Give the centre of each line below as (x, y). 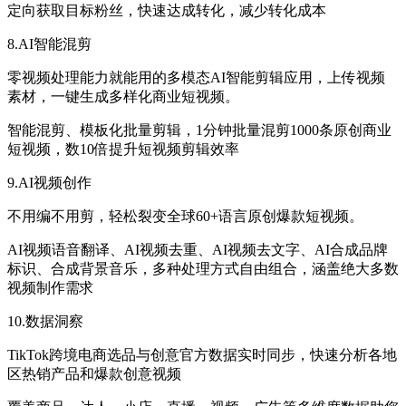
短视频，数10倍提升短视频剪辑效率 (123, 150)
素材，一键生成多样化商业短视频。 (123, 97)
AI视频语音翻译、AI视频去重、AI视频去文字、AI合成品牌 (198, 250)
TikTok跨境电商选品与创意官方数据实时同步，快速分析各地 (202, 355)
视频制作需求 (51, 288)
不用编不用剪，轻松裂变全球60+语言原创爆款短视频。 (185, 217)
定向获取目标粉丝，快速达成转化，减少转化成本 (167, 11)
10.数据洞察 (45, 322)
